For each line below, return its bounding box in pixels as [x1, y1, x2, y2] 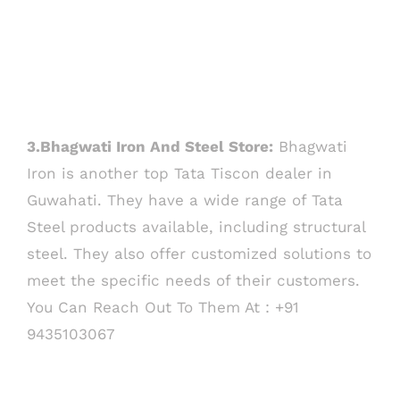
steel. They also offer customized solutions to [27, 244, 371, 262]
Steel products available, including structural [27, 217, 365, 236]
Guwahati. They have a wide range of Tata [27, 190, 343, 209]
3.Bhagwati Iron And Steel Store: [27, 137, 273, 155]
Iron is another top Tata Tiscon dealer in [27, 163, 332, 182]
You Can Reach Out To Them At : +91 [27, 297, 299, 316]
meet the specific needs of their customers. [27, 271, 360, 289]
